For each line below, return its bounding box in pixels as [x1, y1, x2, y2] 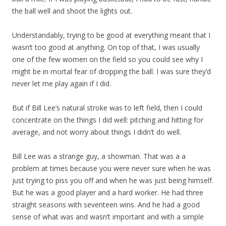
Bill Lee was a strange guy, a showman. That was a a [12, 151, 186, 161]
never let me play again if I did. [12, 79, 111, 88]
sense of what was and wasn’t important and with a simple [12, 212, 204, 221]
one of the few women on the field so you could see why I [12, 54, 203, 64]
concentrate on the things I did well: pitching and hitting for [12, 115, 203, 125]
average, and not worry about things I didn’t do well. [12, 127, 181, 137]
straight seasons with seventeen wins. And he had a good [12, 200, 200, 209]
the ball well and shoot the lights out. [12, 6, 132, 16]
